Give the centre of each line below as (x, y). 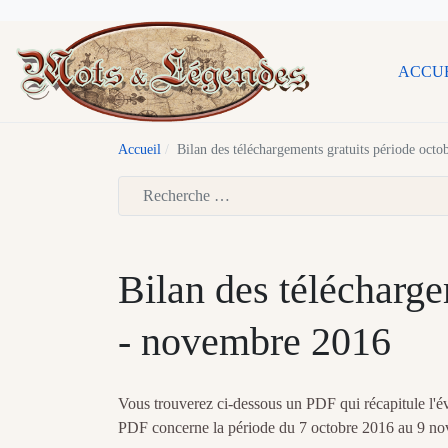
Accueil (139, 150)
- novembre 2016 (254, 342)
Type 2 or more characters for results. (234, 227)
